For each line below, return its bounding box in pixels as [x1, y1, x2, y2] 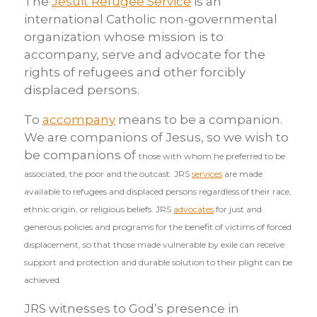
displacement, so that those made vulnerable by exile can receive [24, 239, 284, 250]
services [192, 168, 222, 179]
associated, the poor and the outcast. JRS [24, 168, 192, 179]
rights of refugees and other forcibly [24, 65, 246, 79]
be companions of [24, 148, 139, 162]
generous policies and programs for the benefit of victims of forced [24, 221, 292, 232]
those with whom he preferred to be [139, 151, 285, 161]
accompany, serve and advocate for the [24, 47, 265, 62]
